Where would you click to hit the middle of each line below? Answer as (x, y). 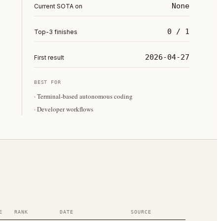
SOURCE (141, 212)
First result (49, 57)
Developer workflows (65, 109)
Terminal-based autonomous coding (85, 96)
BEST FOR (48, 82)
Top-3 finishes (56, 32)
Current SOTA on (58, 6)
